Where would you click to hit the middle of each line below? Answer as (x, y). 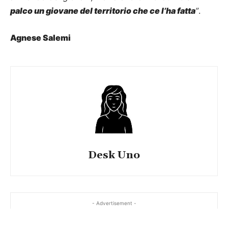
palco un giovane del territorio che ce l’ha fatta (103, 11)
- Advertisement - (114, 203)
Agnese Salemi (40, 38)
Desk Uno (114, 155)
